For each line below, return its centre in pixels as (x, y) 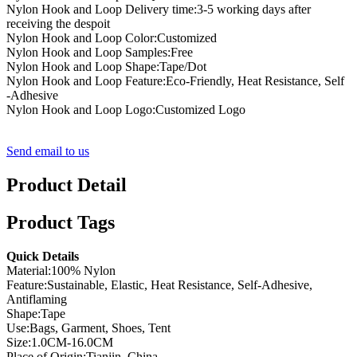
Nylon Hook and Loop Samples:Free (100, 53)
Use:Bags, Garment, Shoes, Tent (88, 328)
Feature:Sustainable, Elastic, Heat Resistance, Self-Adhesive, (159, 284)
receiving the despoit (58, 24)
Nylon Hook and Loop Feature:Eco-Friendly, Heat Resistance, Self (175, 81)
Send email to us (48, 151)
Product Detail (67, 185)
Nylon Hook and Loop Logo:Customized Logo (126, 110)
